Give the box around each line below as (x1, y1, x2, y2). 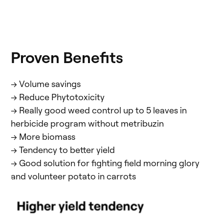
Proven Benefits (11, 46, 123, 67)
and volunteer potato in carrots (11, 170, 136, 181)
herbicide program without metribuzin (11, 117, 164, 129)
